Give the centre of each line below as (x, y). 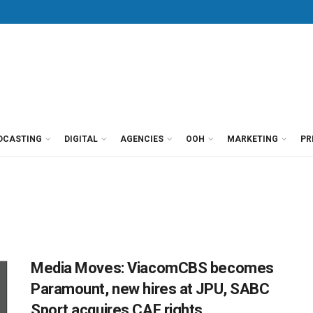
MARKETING (253, 139)
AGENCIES (142, 139)
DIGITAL (81, 139)
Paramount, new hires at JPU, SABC (150, 289)
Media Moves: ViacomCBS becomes (152, 268)
